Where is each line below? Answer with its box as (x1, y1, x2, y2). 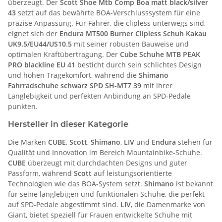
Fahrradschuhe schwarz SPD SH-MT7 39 (8, 80, 141, 90)
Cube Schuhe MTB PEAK (120, 49, 200, 59)
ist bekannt (174, 178, 213, 188)
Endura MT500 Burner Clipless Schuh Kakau (59, 28, 207, 38)
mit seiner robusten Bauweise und (72, 39, 189, 49)
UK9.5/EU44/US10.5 (8, 39, 72, 49)
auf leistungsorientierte (92, 168, 172, 178)
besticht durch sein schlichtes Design (75, 59, 202, 69)
